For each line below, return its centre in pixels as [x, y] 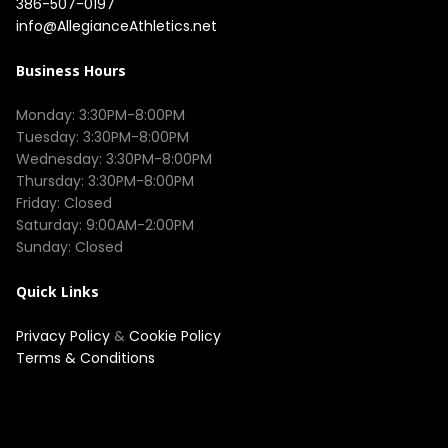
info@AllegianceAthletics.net [116, 26]
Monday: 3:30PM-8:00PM [100, 115]
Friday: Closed [64, 203]
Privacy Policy [65, 336]
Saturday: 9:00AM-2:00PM [105, 225]
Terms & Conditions [85, 358]
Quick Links [57, 291]
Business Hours [71, 70]
